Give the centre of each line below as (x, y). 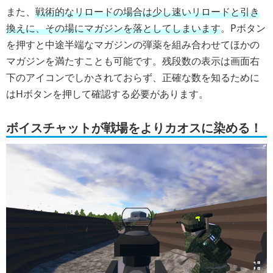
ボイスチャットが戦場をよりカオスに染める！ (134, 127)
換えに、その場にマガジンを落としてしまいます (113, 28)
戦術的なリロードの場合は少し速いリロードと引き (147, 11)
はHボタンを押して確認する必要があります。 (107, 94)
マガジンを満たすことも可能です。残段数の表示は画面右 (133, 61)
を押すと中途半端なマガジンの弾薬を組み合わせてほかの (133, 44)
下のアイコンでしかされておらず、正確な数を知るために (133, 77)
